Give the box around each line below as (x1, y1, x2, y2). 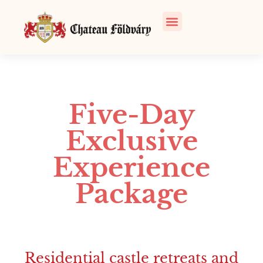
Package (75, 177, 188, 211)
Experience (53, 151, 210, 184)
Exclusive (65, 124, 198, 158)
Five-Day (68, 98, 195, 131)
